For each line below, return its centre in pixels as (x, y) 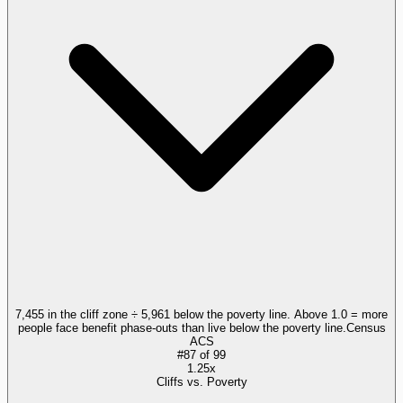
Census (366, 327)
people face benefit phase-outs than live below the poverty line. (182, 327)
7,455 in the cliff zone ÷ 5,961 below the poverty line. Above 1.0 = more (201, 314)
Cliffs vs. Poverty (201, 381)
